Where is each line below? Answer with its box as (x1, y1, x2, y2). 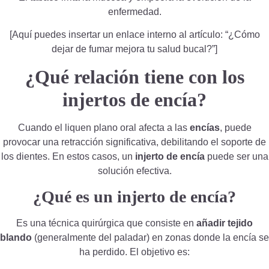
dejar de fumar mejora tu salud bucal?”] (52, 44, 217, 55)
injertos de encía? (62, 88, 207, 110)
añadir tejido (196, 218, 253, 229)
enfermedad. (107, 6, 162, 17)
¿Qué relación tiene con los (25, 65, 244, 88)
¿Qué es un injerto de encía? (33, 187, 236, 207)
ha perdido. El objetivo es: (79, 247, 190, 258)
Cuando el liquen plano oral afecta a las (17, 122, 190, 133)
